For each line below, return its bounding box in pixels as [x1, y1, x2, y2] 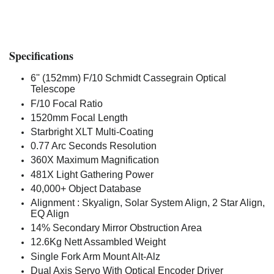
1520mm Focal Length [31, 112, 128, 123]
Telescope [31, 84, 75, 95]
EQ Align [31, 208, 69, 219]
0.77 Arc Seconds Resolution [31, 141, 157, 152]
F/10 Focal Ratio [31, 98, 103, 109]
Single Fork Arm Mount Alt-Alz [31, 251, 163, 262]
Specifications [9, 48, 73, 64]
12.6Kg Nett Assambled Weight [31, 237, 166, 248]
